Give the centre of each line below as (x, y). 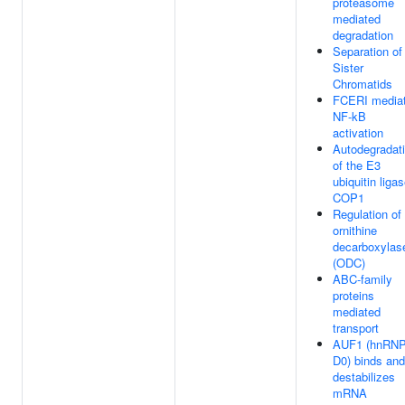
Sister (348, 67)
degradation (363, 35)
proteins (353, 295)
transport (356, 328)
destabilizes (364, 377)
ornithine (355, 230)
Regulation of (367, 214)
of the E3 (357, 165)
